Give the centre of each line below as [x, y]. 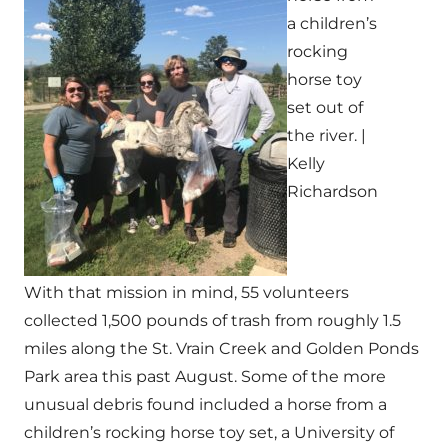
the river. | [326, 135]
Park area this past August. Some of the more [205, 376]
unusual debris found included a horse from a [205, 404]
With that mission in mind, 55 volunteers [186, 292]
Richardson [332, 191]
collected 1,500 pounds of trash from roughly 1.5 [212, 320]
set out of [325, 107]
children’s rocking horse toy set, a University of [209, 432]
